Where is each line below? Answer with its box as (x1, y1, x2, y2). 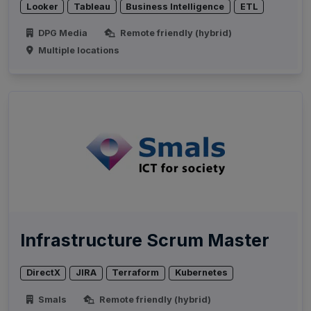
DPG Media (36, 28, 88, 39)
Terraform (112, 267, 160, 278)
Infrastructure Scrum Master (20, 230, 269, 251)
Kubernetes (174, 267, 228, 278)
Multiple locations (36, 45, 120, 56)
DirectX (26, 267, 60, 278)
